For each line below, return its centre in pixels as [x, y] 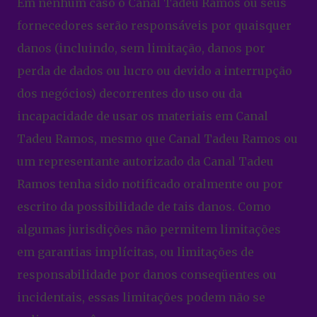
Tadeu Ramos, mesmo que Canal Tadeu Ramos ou [157, 139]
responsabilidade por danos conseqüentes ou [147, 275]
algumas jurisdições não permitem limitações [149, 230]
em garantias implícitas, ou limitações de [136, 252]
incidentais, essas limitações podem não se [141, 298]
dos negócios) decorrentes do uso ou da [129, 94]
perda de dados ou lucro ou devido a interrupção [155, 71]
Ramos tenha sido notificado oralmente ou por [150, 184]
